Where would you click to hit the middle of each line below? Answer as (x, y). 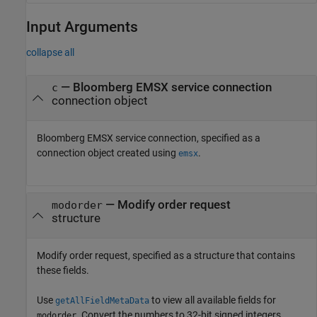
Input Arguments (82, 27)
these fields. (63, 271)
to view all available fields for (213, 300)
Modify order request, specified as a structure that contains (166, 256)
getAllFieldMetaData (102, 301)
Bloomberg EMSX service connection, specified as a (149, 138)
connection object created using (108, 153)
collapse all (50, 52)
